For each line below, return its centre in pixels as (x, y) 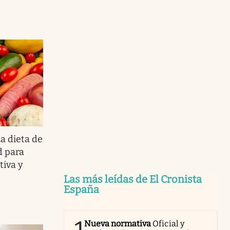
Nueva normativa (118, 223)
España (81, 189)
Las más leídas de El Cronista (133, 179)
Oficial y (168, 223)
